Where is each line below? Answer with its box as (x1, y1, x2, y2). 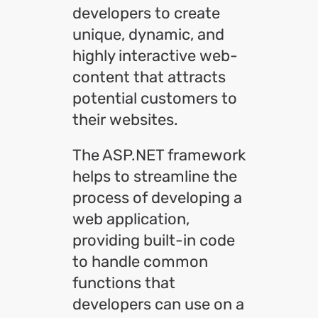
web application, (72, 209, 190, 229)
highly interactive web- (72, 46, 238, 65)
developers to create (72, 4, 220, 23)
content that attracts (72, 67, 226, 87)
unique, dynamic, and (72, 25, 224, 44)
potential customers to (72, 89, 237, 108)
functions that (72, 273, 175, 292)
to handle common (72, 252, 208, 271)
